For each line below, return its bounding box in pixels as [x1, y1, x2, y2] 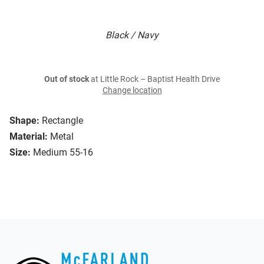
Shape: [9, 115, 39, 127]
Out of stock [44, 74, 89, 85]
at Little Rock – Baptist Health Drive [89, 74, 220, 85]
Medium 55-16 [33, 147, 93, 159]
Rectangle [42, 115, 83, 127]
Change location [102, 85, 162, 96]
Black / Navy [105, 29, 159, 41]
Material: [9, 131, 48, 143]
